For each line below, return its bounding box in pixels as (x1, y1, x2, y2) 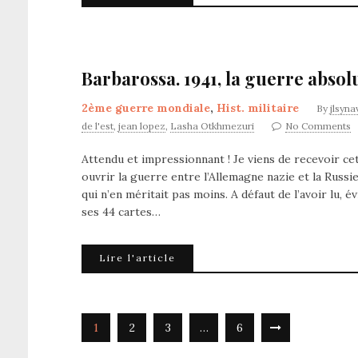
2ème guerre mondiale (82, 101, 210, 115)
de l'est (82, 120, 113, 132)
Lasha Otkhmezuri (170, 120, 254, 132)
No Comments (285, 120, 351, 132)
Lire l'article (99, 252, 176, 264)
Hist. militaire (217, 101, 299, 115)
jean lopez (118, 120, 165, 132)
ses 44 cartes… (82, 205, 161, 219)
